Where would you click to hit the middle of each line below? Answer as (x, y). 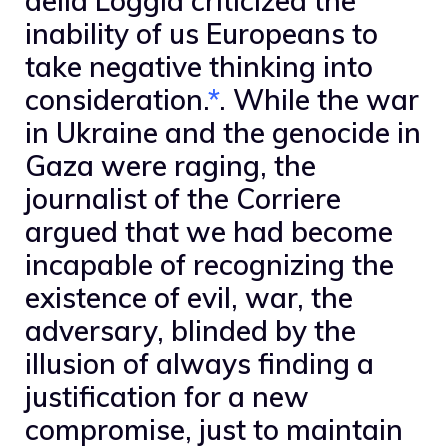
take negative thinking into (199, 66)
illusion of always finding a (199, 363)
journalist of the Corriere (183, 198)
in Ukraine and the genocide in (223, 132)
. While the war (319, 99)
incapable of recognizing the (209, 264)
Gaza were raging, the (170, 165)
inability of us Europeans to (201, 33)
